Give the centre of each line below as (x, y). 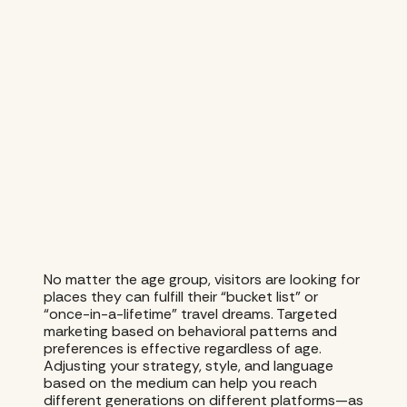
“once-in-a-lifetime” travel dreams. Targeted (190, 314)
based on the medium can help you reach (180, 383)
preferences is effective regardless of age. (183, 348)
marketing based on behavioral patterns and (190, 331)
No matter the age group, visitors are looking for (202, 279)
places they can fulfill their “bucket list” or (181, 297)
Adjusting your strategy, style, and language (189, 366)
